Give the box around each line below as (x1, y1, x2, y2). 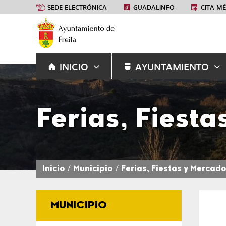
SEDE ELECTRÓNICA (47, 2, 107, 12)
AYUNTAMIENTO (135, 60, 209, 73)
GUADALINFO (133, 2, 175, 12)
